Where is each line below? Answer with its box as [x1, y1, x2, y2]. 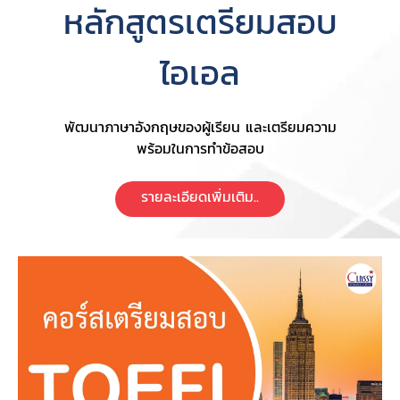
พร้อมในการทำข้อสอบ [136, 137, 264, 159]
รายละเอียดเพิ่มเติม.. [141, 186, 259, 207]
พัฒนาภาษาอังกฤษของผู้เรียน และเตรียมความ [63, 116, 337, 137]
